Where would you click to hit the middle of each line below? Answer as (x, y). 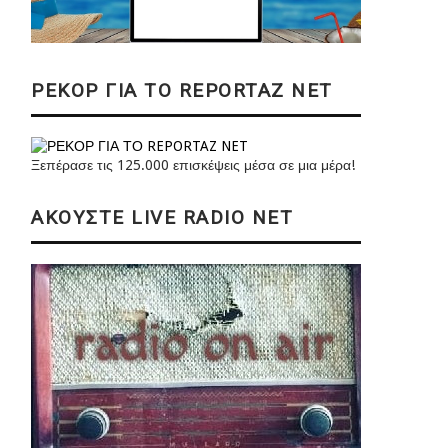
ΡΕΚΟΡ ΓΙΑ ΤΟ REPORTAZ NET (182, 91)
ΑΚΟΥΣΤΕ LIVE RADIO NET (162, 218)
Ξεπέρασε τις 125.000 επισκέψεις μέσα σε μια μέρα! (193, 165)
